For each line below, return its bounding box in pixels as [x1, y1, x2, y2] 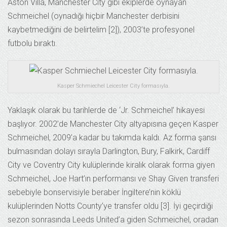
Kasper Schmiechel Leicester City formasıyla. [57, 83, 170, 90]
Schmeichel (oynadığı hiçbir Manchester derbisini [8, 11, 179, 21]
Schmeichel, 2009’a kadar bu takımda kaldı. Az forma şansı [8, 133, 216, 143]
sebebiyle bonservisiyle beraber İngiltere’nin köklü [8, 187, 181, 198]
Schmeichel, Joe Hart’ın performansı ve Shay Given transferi [8, 174, 219, 184]
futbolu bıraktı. [8, 39, 57, 48]
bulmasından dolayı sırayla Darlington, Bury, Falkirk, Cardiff [8, 146, 210, 157]
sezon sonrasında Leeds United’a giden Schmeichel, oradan [8, 215, 218, 225]
